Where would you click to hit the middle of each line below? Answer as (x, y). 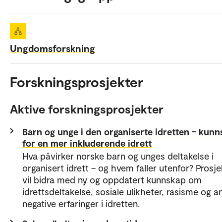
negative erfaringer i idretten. (81, 204)
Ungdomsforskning (53, 48)
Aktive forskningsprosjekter (87, 109)
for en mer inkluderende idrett (87, 143)
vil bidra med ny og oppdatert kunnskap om (112, 180)
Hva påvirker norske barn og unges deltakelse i (118, 156)
